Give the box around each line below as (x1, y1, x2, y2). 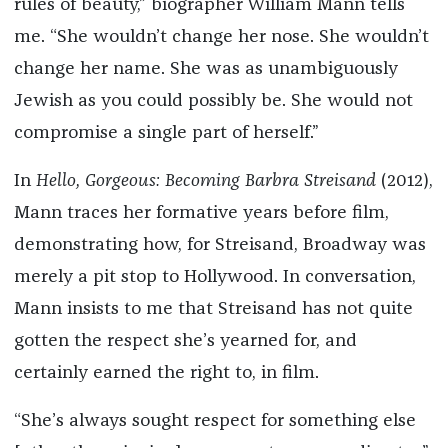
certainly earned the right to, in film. (13, 363, 319, 382)
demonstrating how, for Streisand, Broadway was (13, 235, 426, 254)
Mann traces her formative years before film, (13, 203, 389, 222)
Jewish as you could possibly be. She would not (13, 91, 413, 110)
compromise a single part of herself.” (13, 123, 324, 142)
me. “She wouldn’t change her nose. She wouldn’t (13, 27, 429, 46)
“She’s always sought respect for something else (13, 411, 416, 430)
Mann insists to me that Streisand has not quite (13, 299, 413, 318)
